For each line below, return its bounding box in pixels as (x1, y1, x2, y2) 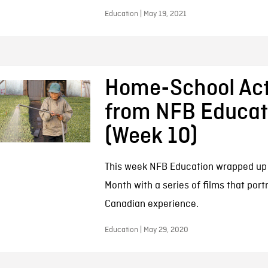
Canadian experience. (104, 198, 199, 211)
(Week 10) (104, 124, 197, 148)
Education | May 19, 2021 (104, 9, 187, 19)
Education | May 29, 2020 (104, 225, 188, 235)
